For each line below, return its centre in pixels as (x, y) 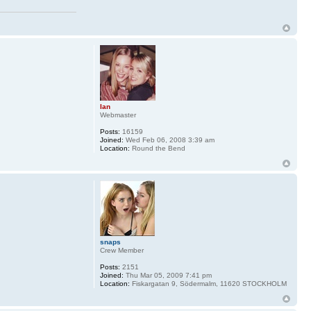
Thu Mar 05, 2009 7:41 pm (167, 275)
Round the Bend (157, 148)
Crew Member (121, 250)
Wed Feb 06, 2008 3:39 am (169, 140)
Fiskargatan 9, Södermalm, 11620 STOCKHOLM (208, 283)
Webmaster (118, 115)
